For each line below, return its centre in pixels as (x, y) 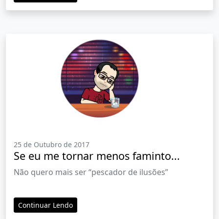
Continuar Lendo (45, 205)
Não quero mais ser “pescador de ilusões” (91, 172)
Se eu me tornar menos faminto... (97, 156)
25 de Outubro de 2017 (52, 145)
